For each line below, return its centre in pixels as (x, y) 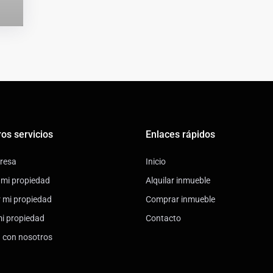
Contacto (163, 218)
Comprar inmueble (180, 199)
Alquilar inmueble (178, 180)
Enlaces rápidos (180, 134)
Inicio (156, 161)
